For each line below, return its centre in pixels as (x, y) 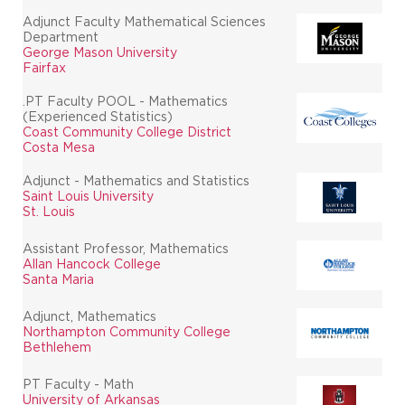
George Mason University (100, 52)
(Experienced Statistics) (98, 116)
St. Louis (49, 211)
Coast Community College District (127, 132)
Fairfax (44, 67)
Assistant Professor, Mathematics (126, 248)
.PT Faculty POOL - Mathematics (125, 101)
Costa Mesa (59, 147)
